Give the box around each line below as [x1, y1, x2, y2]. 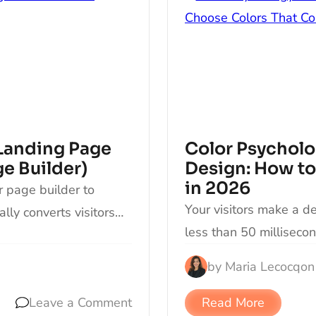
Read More [201, 294, 265, 312]
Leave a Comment [28, 294, 132, 312]
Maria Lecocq [224, 258, 300, 275]
